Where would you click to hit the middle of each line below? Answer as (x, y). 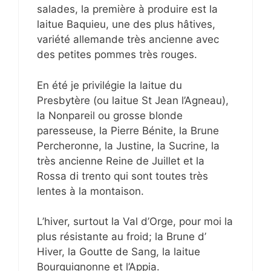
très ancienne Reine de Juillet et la (121, 161)
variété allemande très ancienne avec (128, 40)
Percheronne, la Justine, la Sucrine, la (128, 145)
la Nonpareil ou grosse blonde (110, 115)
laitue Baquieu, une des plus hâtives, (126, 24)
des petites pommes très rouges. (117, 55)
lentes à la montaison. (90, 191)
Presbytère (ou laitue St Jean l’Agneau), (133, 100)
